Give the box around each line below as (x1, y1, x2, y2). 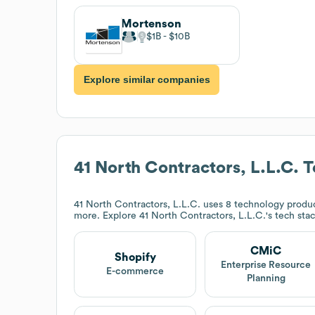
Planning (246, 273, 285, 283)
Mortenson (121, 18, 181, 30)
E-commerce (106, 266, 165, 277)
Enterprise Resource (221, 259, 311, 270)
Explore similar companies (83, 74, 210, 86)
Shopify (114, 252, 156, 264)
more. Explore (74, 210, 139, 221)
